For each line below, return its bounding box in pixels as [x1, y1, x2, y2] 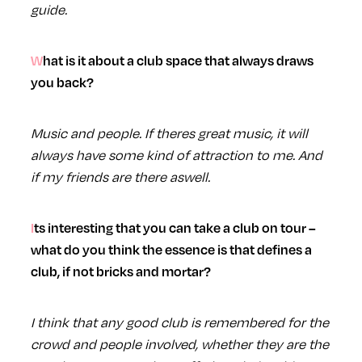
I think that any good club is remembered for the [30, 312, 329, 331]
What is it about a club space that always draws [30, 51, 43, 69]
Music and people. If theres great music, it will [30, 123, 308, 142]
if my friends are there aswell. [30, 166, 210, 186]
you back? [30, 73, 94, 90]
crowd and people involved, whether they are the [30, 334, 329, 353]
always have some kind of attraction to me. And [30, 145, 322, 164]
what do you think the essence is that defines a [30, 240, 312, 258]
